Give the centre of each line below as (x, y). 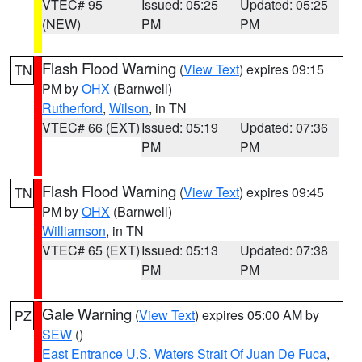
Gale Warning (87, 314)
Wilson (129, 108)
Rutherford (72, 108)
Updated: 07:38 (284, 250)
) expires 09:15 (282, 69)
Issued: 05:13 (179, 250)
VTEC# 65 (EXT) (91, 250)
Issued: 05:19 (179, 127)
